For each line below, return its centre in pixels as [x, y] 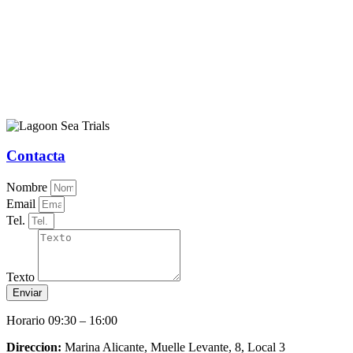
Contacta [36, 156]
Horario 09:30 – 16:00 [62, 320]
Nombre [28, 187]
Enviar [27, 293]
